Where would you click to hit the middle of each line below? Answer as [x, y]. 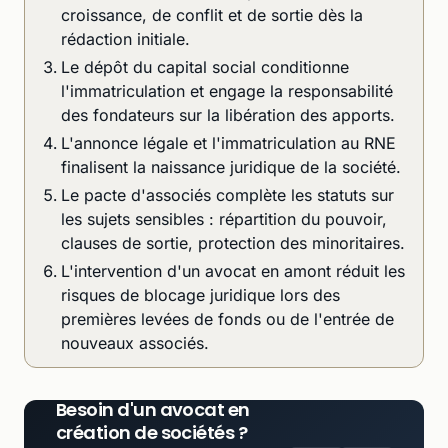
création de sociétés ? [152, 432]
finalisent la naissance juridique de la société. [231, 166]
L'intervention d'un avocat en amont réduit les [233, 270]
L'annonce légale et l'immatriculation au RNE [228, 142]
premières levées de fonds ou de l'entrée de [227, 318]
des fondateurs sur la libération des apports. [228, 114]
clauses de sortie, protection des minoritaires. [233, 242]
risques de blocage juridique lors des [200, 294]
